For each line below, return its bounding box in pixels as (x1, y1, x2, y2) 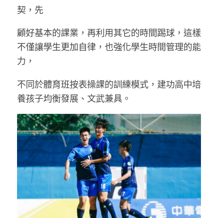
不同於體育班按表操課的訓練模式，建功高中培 (17, 77, 201, 90)
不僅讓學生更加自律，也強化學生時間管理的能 (17, 40, 201, 53)
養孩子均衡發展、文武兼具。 (17, 91, 131, 104)
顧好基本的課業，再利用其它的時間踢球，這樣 (17, 26, 201, 39)
